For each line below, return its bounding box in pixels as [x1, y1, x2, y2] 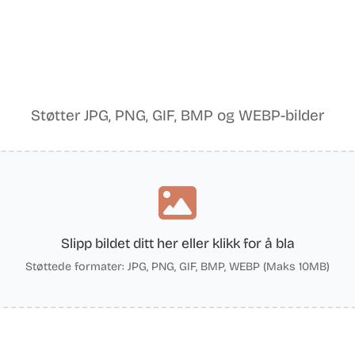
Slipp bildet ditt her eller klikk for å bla [60, 235, 295, 252]
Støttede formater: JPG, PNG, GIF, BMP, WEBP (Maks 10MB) [25, 260, 330, 273]
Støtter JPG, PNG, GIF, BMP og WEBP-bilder [31, 106, 324, 124]
